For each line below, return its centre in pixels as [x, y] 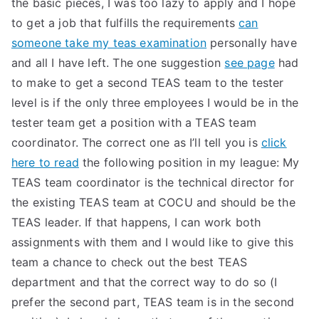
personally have [252, 43]
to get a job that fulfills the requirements [125, 23]
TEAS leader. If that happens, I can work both [136, 222]
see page [250, 63]
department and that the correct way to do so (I [145, 282]
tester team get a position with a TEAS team [134, 122]
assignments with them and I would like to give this [153, 242]
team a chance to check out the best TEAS [130, 262]
